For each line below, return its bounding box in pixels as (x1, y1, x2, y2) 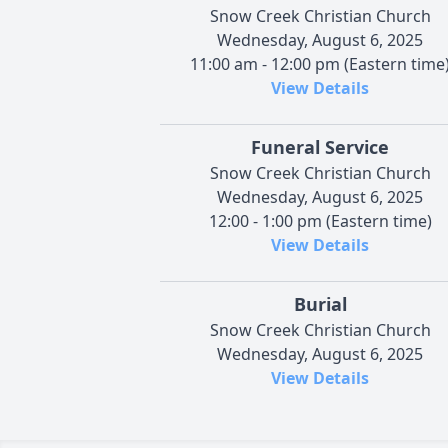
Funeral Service (251, 134, 389, 159)
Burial (293, 291, 347, 316)
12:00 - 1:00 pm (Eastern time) (208, 209, 432, 232)
